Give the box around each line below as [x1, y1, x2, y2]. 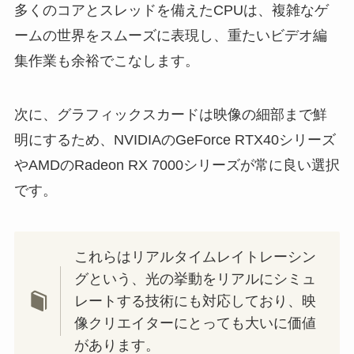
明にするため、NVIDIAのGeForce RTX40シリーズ [13, 132, 336, 149]
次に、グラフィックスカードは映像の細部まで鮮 [13, 107, 327, 123]
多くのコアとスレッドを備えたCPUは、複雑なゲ [13, 2, 329, 19]
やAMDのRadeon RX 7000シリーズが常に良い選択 [13, 157, 340, 174]
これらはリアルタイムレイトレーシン [74, 248, 317, 265]
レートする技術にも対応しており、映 [74, 292, 317, 309]
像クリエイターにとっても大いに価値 [74, 314, 317, 331]
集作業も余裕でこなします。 [13, 53, 199, 70]
